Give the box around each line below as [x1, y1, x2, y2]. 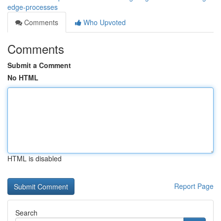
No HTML [7, 73, 38, 82]
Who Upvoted [81, 17, 126, 27]
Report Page [174, 181, 214, 191]
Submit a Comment [7, 60, 71, 70]
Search [15, 208, 37, 218]
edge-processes [7, 2, 58, 12]
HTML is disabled [7, 153, 62, 163]
